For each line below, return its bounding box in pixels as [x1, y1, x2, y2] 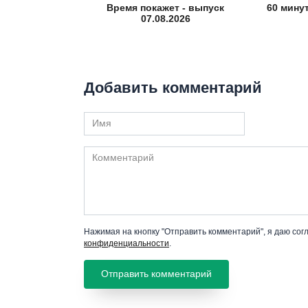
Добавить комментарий [84, 79, 262, 97]
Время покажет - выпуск [107, 2, 225, 14]
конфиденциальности [84, 238, 169, 248]
